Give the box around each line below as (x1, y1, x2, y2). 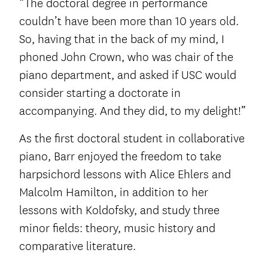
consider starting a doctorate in (19, 86, 181, 101)
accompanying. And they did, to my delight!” (19, 103, 246, 119)
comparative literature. (19, 239, 136, 254)
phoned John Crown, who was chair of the (19, 50, 233, 65)
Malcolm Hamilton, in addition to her (19, 185, 208, 200)
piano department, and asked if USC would (19, 68, 236, 83)
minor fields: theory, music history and (19, 221, 215, 236)
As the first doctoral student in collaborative (19, 131, 245, 147)
